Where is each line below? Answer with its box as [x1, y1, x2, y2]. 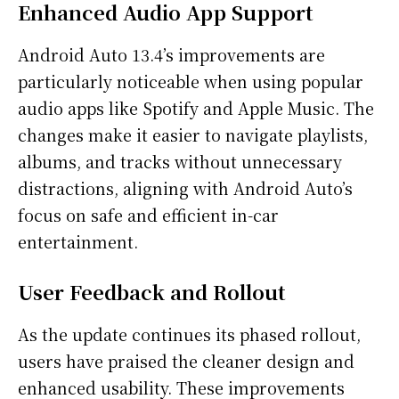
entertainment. [18, 229, 138, 253]
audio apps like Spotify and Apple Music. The [18, 95, 374, 119]
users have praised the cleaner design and [18, 348, 354, 372]
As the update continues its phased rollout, [18, 322, 361, 346]
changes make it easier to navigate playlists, [18, 122, 368, 146]
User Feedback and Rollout [18, 277, 286, 305]
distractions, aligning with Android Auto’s [18, 175, 353, 199]
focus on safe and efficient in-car [18, 202, 279, 226]
